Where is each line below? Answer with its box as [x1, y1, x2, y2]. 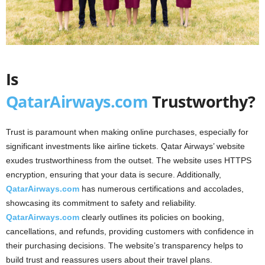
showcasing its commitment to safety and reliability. [6, 198, 196, 208]
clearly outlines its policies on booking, [79, 212, 224, 222]
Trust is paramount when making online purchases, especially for [6, 127, 248, 137]
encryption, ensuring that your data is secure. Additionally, [6, 170, 221, 180]
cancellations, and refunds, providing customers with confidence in [6, 227, 254, 237]
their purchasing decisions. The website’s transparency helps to [6, 241, 243, 251]
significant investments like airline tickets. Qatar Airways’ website [6, 141, 245, 151]
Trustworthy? [148, 91, 256, 113]
